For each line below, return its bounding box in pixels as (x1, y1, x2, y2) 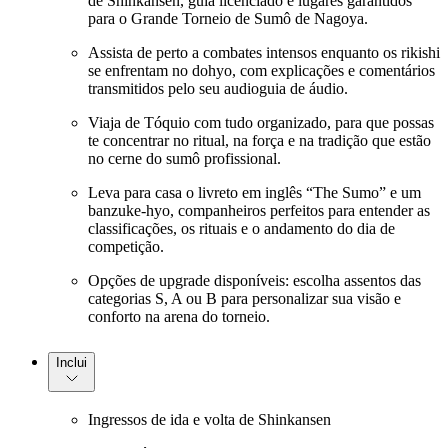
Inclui (56, 354, 87, 370)
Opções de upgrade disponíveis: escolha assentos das (88, 271, 421, 289)
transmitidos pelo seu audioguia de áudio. (88, 79, 348, 97)
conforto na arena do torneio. (88, 307, 270, 325)
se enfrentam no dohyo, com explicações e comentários (88, 61, 435, 79)
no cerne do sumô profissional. (88, 149, 281, 167)
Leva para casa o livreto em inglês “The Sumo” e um (88, 183, 421, 201)
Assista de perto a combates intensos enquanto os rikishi (88, 43, 440, 61)
